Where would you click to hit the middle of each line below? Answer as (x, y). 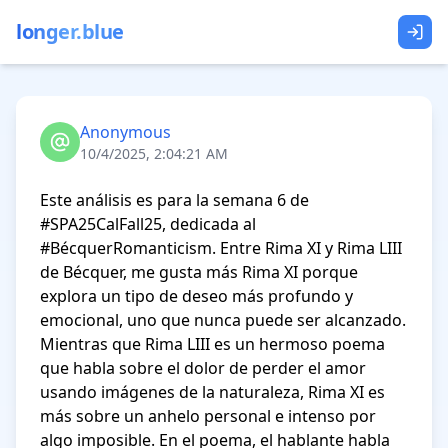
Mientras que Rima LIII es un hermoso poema (212, 344)
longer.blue (70, 31)
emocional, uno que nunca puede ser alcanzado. (223, 320)
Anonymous (125, 132)
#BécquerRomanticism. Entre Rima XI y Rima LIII (221, 248)
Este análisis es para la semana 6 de (174, 200)
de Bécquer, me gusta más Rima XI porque (199, 272)
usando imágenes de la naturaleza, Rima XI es (212, 392)
